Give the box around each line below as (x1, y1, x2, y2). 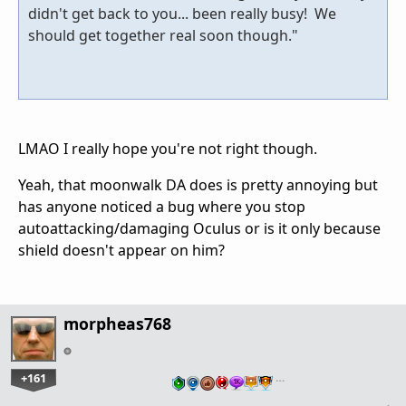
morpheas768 (63, 312, 171, 334)
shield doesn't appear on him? (18, 239, 225, 260)
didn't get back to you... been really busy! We (28, 3, 336, 24)
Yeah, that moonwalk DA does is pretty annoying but (18, 174, 378, 195)
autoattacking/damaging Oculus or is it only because (18, 217, 381, 238)
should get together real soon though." (28, 24, 298, 45)
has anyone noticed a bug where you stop (18, 196, 305, 217)
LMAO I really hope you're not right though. (18, 138, 317, 159)
